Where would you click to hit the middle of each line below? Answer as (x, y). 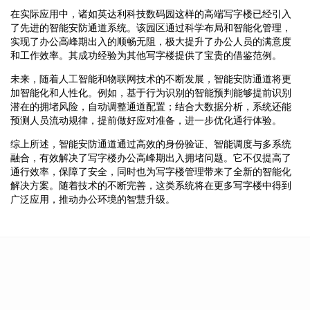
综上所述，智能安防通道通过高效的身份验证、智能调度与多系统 (151, 144)
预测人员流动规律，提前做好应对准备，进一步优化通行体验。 (146, 120)
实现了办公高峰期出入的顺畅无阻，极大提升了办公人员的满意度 (151, 41)
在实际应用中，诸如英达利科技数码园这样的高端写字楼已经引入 (151, 13)
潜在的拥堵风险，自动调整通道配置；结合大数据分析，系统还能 (151, 106)
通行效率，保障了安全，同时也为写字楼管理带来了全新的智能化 (151, 171)
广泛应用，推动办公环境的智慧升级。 (93, 199)
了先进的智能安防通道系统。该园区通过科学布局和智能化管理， (151, 27)
